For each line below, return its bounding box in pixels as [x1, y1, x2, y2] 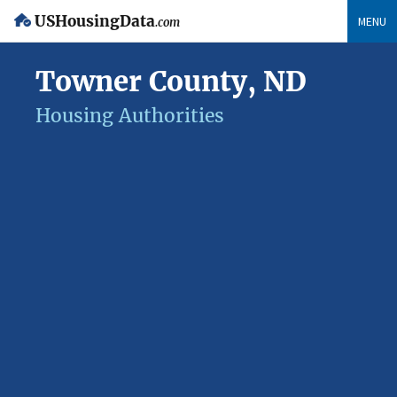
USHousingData [35, 12, 155, 31]
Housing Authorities [35, 104, 224, 128]
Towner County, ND [35, 64, 307, 99]
